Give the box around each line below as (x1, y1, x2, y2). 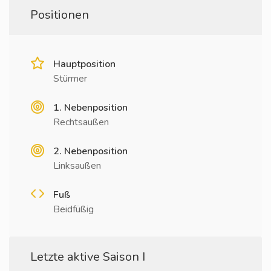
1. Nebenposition (53, 101, 128, 114)
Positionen (30, 7, 89, 23)
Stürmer (53, 72, 87, 85)
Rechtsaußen (53, 116, 109, 129)
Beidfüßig (53, 203, 94, 216)
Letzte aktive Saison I (30, 249, 145, 265)
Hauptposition (53, 57, 116, 71)
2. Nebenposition (53, 145, 128, 158)
